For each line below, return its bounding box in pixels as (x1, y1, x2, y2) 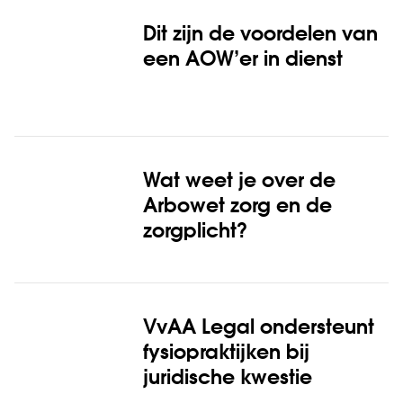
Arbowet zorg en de (142, 196, 332, 217)
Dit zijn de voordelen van (142, 24, 378, 45)
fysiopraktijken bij (142, 343, 309, 363)
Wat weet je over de (142, 171, 336, 192)
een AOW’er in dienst (142, 49, 343, 70)
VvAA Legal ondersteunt (142, 318, 374, 338)
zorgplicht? (142, 221, 247, 242)
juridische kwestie (142, 368, 312, 389)
